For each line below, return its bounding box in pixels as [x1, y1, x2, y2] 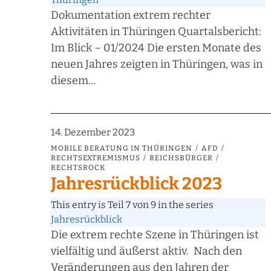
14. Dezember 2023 [51, 126, 135, 139]
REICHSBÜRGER [149, 154, 213, 163]
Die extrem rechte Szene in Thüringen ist [51, 228, 259, 242]
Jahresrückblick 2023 [51, 174, 222, 194]
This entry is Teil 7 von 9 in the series [51, 199, 214, 211]
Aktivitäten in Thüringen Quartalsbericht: [51, 25, 261, 39]
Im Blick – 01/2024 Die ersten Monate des [51, 41, 261, 55]
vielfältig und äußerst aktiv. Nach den [51, 244, 242, 258]
